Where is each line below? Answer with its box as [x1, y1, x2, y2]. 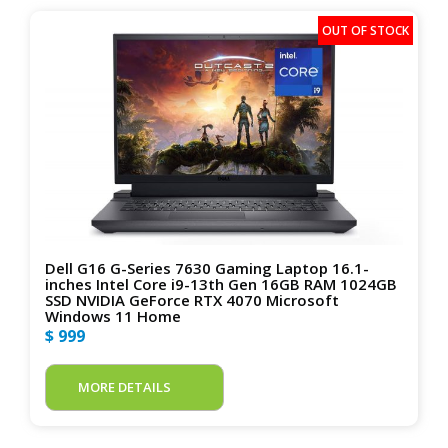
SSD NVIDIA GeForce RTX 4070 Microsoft [45, 289, 339, 310]
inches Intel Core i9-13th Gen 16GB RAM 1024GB [45, 273, 397, 294]
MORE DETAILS [78, 377, 171, 396]
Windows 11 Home [45, 305, 181, 326]
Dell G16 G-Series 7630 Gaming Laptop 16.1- [45, 257, 369, 278]
